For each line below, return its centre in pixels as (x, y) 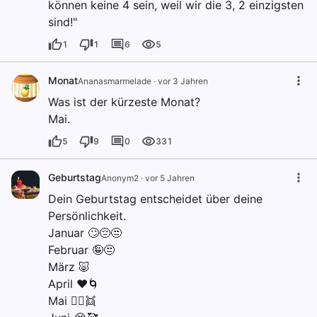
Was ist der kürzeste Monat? (124, 102)
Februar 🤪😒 (81, 249)
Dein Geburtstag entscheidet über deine (155, 198)
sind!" (63, 22)
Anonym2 (120, 178)
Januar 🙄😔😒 (85, 232)
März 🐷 (69, 266)
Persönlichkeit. (87, 215)
